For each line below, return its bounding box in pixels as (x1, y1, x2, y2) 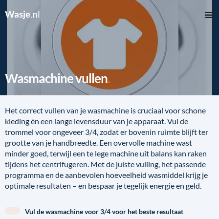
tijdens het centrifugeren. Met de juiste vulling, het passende (5, 159, 206, 169)
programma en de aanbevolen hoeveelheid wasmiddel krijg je (5, 170, 208, 179)
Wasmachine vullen (5, 71, 108, 86)
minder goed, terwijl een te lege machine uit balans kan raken (5, 149, 207, 158)
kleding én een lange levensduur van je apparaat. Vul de (5, 116, 188, 126)
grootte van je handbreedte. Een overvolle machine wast (5, 138, 192, 147)
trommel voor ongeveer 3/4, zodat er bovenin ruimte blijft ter (5, 127, 208, 136)
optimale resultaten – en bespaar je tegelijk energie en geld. (5, 181, 201, 190)
